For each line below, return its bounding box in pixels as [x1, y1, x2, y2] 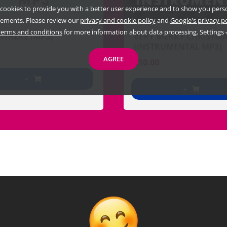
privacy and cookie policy [80, 15, 156, 25]
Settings [199, 27, 225, 36]
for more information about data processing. [62, 27, 200, 36]
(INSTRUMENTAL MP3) [133, 41, 221, 53]
